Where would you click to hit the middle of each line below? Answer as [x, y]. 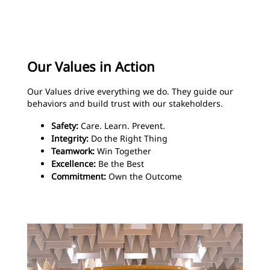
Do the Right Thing [128, 138]
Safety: [65, 126]
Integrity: [70, 138]
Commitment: [79, 176]
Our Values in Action [91, 66]
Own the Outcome [144, 176]
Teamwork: [73, 151]
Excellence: [74, 164]
